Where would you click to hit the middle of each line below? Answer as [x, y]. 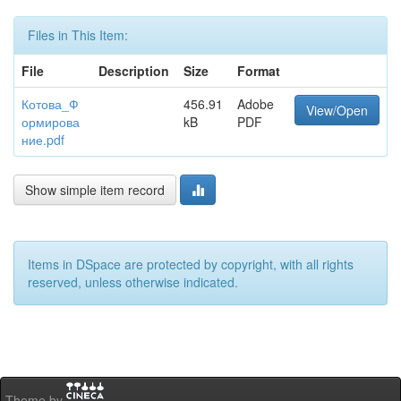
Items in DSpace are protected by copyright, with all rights [191, 264]
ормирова [51, 122]
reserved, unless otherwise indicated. [133, 282]
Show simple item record [95, 190]
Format [259, 71]
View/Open [337, 110]
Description [134, 71]
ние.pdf [43, 140]
